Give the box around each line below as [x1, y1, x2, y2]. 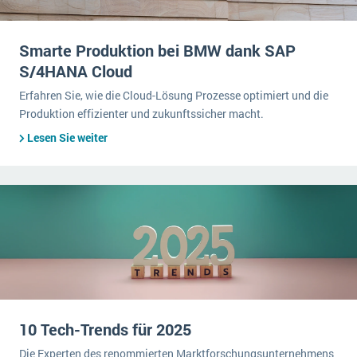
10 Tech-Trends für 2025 [19, 319, 191, 339]
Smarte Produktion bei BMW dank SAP [19, 40, 296, 61]
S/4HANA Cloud [19, 61, 132, 81]
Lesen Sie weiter [27, 130, 108, 145]
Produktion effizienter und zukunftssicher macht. [19, 106, 264, 121]
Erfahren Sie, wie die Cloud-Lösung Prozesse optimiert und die [19, 88, 328, 103]
